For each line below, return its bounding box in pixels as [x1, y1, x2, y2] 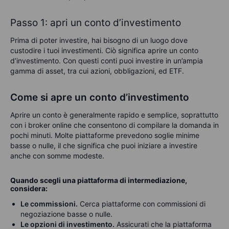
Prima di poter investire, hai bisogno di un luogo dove [10, 35, 188, 44]
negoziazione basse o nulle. [20, 209, 112, 218]
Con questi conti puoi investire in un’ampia [63, 56, 203, 65]
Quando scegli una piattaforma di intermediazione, [10, 175, 187, 185]
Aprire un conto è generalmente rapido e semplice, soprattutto [10, 110, 218, 119]
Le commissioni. [20, 199, 78, 208]
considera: [10, 184, 48, 193]
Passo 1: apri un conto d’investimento [10, 16, 181, 29]
